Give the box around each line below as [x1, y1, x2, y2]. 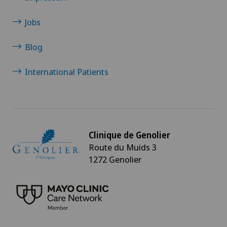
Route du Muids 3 [89, 141, 157, 154]
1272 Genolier [89, 154, 141, 166]
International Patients [25, 66, 108, 78]
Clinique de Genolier [89, 129, 170, 141]
